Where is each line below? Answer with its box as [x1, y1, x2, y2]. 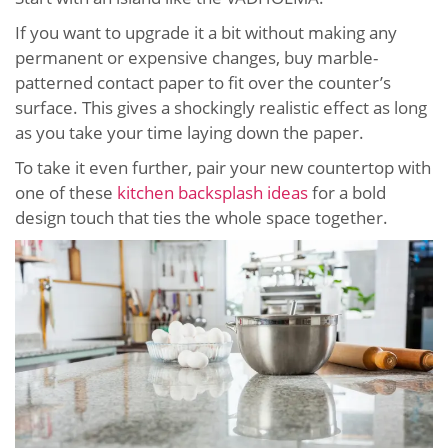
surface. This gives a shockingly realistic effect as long [15, 95, 427, 119]
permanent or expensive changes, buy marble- [15, 45, 378, 69]
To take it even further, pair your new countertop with [15, 155, 431, 179]
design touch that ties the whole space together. [15, 205, 388, 229]
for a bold [308, 180, 386, 204]
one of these [15, 180, 117, 204]
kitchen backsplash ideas [117, 180, 308, 204]
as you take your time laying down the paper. [15, 120, 364, 144]
